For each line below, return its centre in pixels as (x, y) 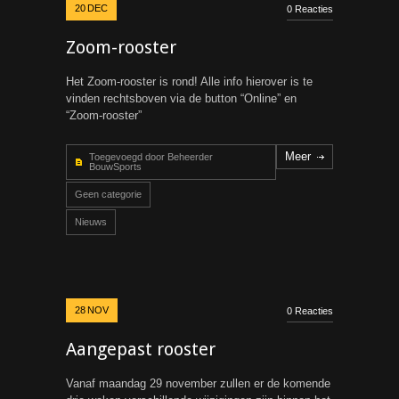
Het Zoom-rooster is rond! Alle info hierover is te (189, 81)
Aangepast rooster (141, 349)
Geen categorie (108, 194)
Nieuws (91, 222)
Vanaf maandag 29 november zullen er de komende (198, 383)
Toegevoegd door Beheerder (151, 157)
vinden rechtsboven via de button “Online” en (181, 98)
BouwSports (115, 167)
